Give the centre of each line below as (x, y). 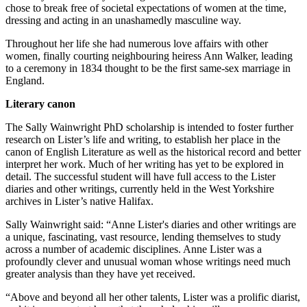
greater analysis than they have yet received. (102, 273)
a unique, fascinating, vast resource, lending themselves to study (143, 236)
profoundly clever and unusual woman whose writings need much (148, 261)
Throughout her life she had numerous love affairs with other (137, 43)
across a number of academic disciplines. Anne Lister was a (134, 249)
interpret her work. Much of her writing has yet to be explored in (145, 164)
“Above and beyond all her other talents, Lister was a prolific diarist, (153, 297)
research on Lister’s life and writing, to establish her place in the (143, 139)
